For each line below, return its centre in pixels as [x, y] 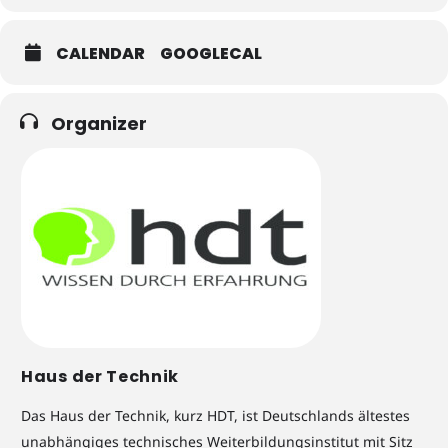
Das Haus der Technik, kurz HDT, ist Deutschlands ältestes [215, 416]
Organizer [99, 124]
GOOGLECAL [211, 54]
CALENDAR [100, 54]
